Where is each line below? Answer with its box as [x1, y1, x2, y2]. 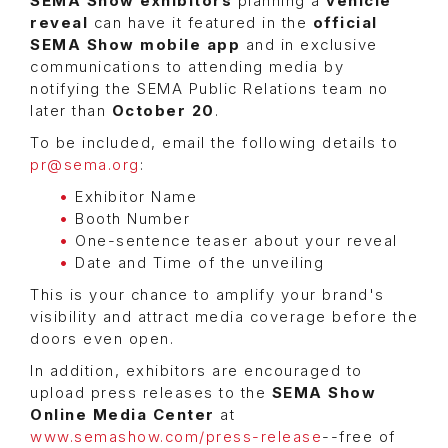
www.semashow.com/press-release [30, 427, 322, 446]
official [312, 13, 378, 32]
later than [30, 101, 112, 120]
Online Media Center [30, 405, 215, 424]
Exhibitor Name [75, 187, 197, 206]
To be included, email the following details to [30, 133, 398, 152]
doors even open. [30, 329, 174, 348]
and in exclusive [240, 35, 378, 54]
